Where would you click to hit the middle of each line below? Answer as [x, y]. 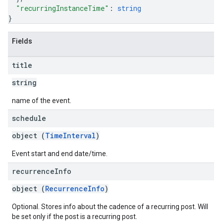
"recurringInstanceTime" [62, 8]
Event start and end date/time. [60, 154]
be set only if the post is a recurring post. [75, 217]
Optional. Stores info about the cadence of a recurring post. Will [110, 207]
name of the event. [42, 101]
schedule [29, 118]
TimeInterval [70, 136]
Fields [22, 41]
